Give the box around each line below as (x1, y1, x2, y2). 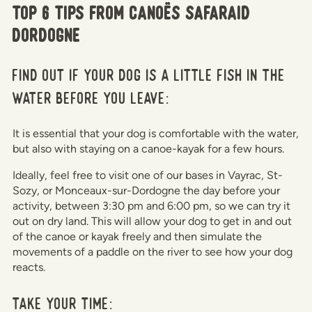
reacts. (13, 260, 45, 274)
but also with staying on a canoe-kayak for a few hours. (13, 141, 284, 155)
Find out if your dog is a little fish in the (13, 64, 286, 85)
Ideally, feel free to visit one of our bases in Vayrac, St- (13, 168, 283, 182)
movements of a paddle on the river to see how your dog (13, 244, 292, 258)
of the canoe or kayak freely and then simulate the (13, 229, 262, 243)
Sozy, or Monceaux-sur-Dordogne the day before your (13, 183, 280, 197)
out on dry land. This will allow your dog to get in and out (13, 214, 292, 228)
